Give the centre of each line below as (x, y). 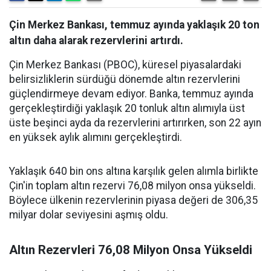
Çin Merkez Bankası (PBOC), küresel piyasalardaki (125, 65)
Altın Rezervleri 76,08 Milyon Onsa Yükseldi (131, 250)
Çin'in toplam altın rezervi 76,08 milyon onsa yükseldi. (132, 186)
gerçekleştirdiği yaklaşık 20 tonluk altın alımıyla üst (127, 109)
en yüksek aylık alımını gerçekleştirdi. (96, 138)
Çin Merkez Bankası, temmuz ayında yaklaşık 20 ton (134, 25)
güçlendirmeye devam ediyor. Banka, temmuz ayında (131, 94)
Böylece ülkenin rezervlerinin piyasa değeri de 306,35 (133, 201)
